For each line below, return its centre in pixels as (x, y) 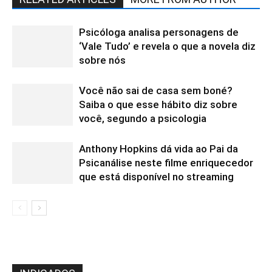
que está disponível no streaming (156, 176)
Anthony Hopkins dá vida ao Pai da (158, 148)
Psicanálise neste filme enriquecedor (166, 162)
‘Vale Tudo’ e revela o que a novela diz (167, 46)
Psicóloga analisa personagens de (159, 32)
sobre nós (102, 60)
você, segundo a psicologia (143, 118)
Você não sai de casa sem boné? (156, 90)
